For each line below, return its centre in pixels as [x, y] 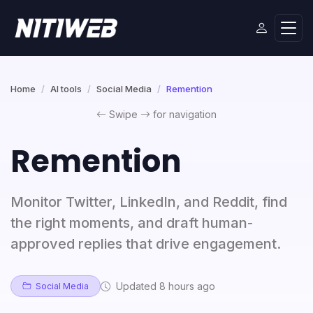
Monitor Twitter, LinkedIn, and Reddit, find [149, 202]
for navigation [183, 114]
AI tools [66, 89]
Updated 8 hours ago [164, 286]
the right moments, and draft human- [132, 223]
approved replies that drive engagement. [146, 244]
